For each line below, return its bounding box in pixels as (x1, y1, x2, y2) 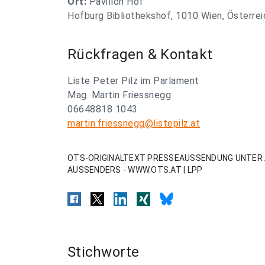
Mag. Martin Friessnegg (67, 89, 171, 101)
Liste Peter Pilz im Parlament (67, 75, 199, 86)
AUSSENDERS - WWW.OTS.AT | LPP (67, 165, 203, 174)
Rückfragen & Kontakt (67, 46, 212, 63)
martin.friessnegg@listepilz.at (67, 118, 200, 129)
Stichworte (67, 244, 140, 260)
